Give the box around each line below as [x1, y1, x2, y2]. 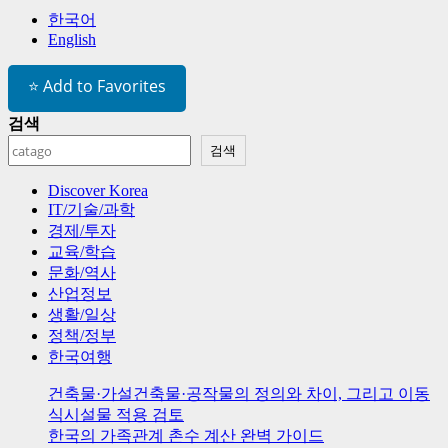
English [48, 31, 96, 49]
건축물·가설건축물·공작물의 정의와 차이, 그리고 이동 [48, 385, 430, 403]
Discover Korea [48, 182, 148, 200]
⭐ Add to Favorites [28, 75, 166, 98]
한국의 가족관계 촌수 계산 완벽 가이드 [48, 427, 324, 445]
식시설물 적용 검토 [48, 406, 184, 424]
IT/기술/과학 [48, 201, 135, 219]
